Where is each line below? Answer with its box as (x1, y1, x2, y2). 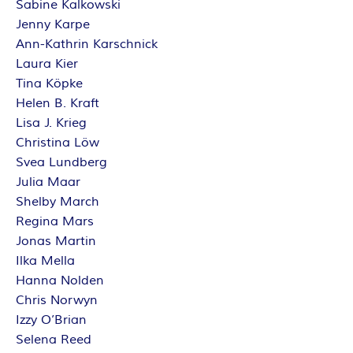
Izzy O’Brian (16, 312, 87, 328)
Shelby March (16, 194, 99, 210)
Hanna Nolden (16, 273, 104, 288)
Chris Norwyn (16, 292, 98, 308)
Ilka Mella (16, 253, 75, 269)
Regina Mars (16, 214, 94, 229)
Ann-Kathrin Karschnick (16, 36, 158, 52)
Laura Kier (16, 56, 78, 72)
